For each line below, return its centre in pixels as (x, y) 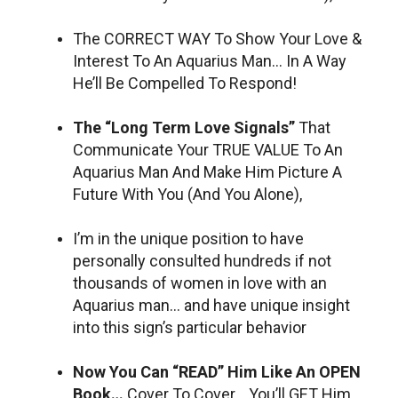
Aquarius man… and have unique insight (211, 305)
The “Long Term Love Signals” (186, 127)
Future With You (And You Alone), (187, 194)
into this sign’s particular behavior (190, 327)
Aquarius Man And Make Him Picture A (207, 171)
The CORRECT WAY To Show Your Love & (217, 38)
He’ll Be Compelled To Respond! (185, 83)
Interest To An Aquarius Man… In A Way (210, 60)
